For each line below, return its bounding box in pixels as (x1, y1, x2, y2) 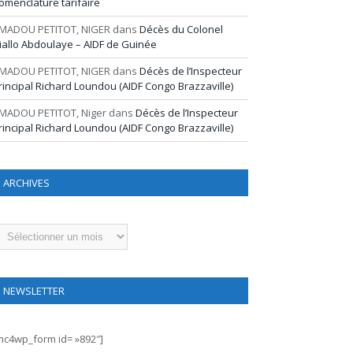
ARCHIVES (3, 176, 50, 190)
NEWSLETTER (3, 284, 65, 298)
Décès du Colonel (139, 22, 223, 36)
